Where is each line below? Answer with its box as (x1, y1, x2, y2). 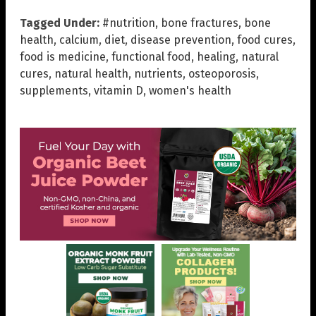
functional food (111, 50, 191, 64)
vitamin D (94, 84, 143, 98)
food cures (237, 33, 293, 47)
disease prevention (130, 33, 231, 47)
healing (197, 50, 236, 64)
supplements (20, 84, 88, 98)
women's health (149, 84, 231, 98)
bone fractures (161, 16, 238, 30)
